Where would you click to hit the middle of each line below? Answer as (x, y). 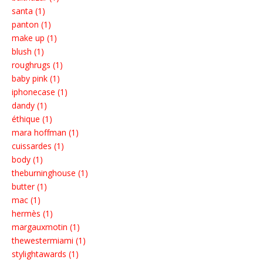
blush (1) (28, 52)
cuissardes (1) (38, 146)
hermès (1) (32, 214)
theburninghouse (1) (50, 173)
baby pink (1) (36, 79)
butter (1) (29, 187)
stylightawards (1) (45, 254)
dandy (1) (29, 106)
